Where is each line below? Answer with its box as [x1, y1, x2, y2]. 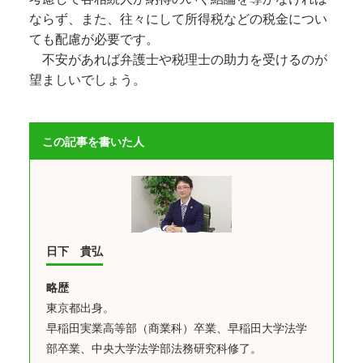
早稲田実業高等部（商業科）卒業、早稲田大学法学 [46, 321, 307, 335]
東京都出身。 [46, 301, 114, 315]
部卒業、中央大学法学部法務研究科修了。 [46, 341, 262, 356]
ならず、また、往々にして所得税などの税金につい [29, 11, 327, 27]
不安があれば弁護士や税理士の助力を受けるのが [29, 51, 327, 67]
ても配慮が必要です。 [29, 31, 159, 47]
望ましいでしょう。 [29, 71, 146, 88]
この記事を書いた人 [42, 135, 144, 148]
